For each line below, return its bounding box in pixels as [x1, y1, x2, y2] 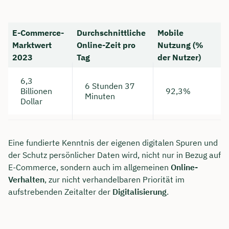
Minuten [85, 90, 115, 101]
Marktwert [12, 39, 52, 50]
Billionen [20, 85, 52, 96]
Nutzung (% [157, 39, 203, 50]
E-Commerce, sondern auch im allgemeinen [8, 162, 171, 172]
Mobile [157, 27, 184, 38]
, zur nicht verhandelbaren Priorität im [44, 174, 185, 185]
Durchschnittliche [77, 27, 146, 38]
